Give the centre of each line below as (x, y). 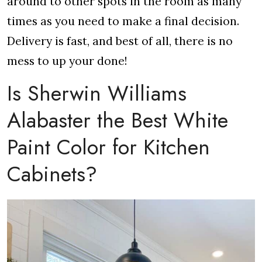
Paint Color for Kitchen (108, 147)
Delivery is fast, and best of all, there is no (120, 41)
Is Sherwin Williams (97, 93)
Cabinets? (52, 174)
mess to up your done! (67, 61)
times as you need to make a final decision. (123, 21)
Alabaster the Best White (118, 120)
